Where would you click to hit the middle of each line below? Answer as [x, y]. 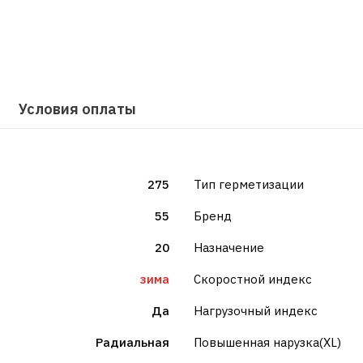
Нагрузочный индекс [256, 311]
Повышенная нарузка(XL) [267, 342]
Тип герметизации [249, 184]
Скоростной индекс [253, 279]
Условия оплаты [77, 109]
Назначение [229, 248]
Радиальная [132, 342]
